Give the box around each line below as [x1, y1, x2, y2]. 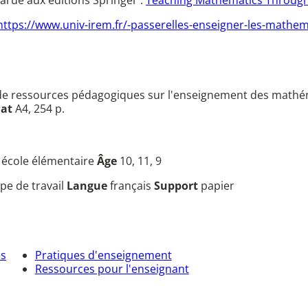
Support [154, 177, 201, 193]
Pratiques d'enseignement [34, 247, 172, 263]
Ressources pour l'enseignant [34, 261, 189, 276]
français [110, 177, 154, 193]
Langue [67, 177, 110, 193]
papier [201, 177, 234, 193]
